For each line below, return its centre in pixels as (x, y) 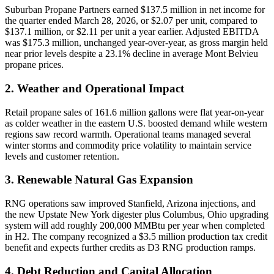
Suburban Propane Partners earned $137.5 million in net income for (135, 10)
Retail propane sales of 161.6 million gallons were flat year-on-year (134, 112)
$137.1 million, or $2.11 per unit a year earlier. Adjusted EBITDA (132, 32)
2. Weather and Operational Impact (94, 88)
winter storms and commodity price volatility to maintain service (128, 145)
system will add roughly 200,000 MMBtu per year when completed (135, 226)
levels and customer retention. (62, 156)
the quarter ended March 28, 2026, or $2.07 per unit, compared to (131, 21)
